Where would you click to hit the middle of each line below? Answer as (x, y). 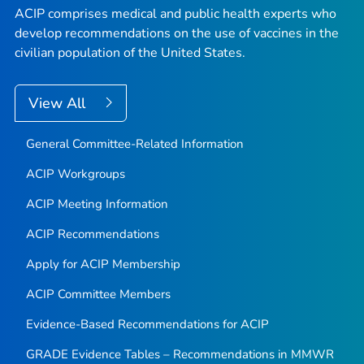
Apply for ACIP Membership (103, 264)
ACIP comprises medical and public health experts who (175, 14)
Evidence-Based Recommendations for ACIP (147, 324)
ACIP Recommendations (92, 234)
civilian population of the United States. (130, 53)
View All (59, 103)
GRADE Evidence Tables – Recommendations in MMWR (180, 354)
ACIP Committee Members (98, 294)
